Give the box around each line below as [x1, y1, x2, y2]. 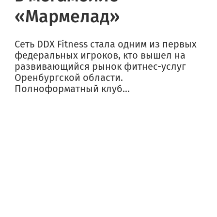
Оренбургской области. [15, 72, 123, 84]
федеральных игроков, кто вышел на [15, 49, 186, 62]
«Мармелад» [15, 6, 120, 28]
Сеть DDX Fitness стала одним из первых [15, 38, 197, 50]
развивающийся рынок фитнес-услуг [15, 61, 186, 73]
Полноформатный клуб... [15, 83, 130, 95]
